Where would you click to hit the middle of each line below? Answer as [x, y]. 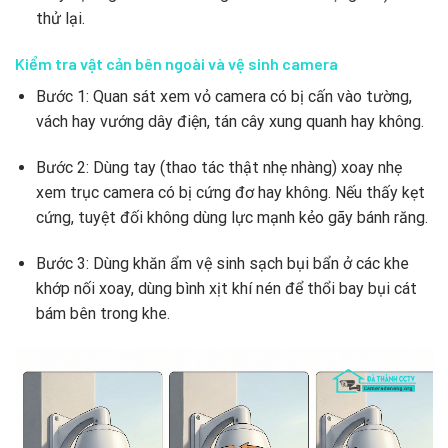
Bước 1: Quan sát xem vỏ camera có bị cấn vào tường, [223, 97]
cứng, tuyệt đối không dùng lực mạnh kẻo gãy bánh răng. [231, 218]
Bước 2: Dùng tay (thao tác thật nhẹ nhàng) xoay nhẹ [218, 168]
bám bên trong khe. [102, 314]
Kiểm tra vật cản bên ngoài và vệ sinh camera [176, 64]
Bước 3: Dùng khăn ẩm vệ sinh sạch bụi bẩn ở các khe [222, 264]
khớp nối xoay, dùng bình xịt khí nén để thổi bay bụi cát [226, 289]
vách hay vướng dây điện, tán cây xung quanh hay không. [229, 122]
